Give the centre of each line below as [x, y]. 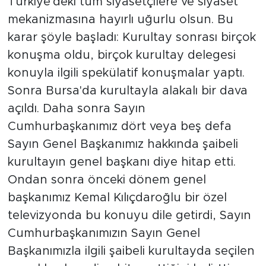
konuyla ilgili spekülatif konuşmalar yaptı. [126, 73]
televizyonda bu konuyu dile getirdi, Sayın [129, 215]
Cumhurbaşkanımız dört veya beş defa [119, 126]
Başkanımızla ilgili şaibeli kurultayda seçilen [131, 251]
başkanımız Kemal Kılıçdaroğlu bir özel [117, 197]
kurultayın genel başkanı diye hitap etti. [121, 162]
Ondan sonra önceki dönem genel [107, 180]
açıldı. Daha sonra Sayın [76, 108]
